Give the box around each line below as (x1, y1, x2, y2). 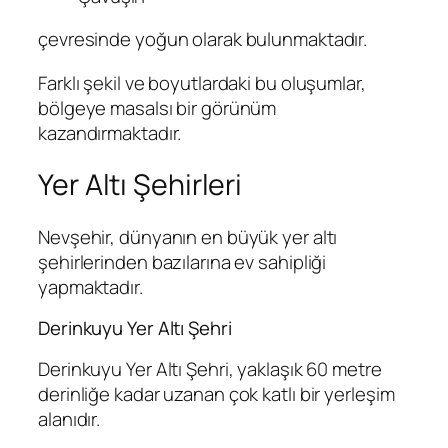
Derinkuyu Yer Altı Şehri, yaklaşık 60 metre (38, 355, 382, 382)
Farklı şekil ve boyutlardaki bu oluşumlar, (38, 69, 366, 96)
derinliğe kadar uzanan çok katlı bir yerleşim (38, 380, 395, 407)
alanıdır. (38, 405, 101, 432)
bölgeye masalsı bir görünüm (38, 94, 277, 121)
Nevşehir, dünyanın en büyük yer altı (38, 223, 338, 250)
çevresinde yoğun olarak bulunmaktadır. (38, 26, 368, 53)
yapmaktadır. (38, 273, 143, 300)
